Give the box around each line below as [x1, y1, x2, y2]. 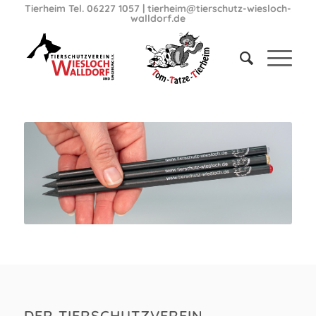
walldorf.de [130, 12, 186, 25]
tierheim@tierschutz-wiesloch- [147, 2, 291, 15]
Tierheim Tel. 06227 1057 [24, 2, 140, 15]
